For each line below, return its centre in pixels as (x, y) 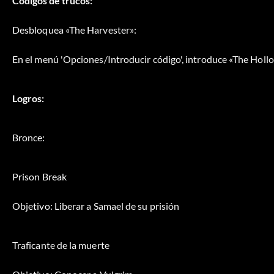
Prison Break (39, 176)
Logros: (28, 98)
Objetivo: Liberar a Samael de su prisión (96, 206)
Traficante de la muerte (61, 245)
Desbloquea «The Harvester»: (75, 29)
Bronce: (29, 137)
